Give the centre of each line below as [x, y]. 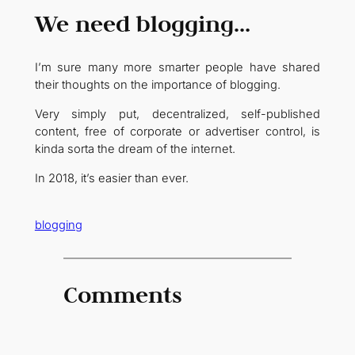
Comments [122, 294]
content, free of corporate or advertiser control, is [177, 132]
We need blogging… [142, 24]
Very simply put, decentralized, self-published [177, 115]
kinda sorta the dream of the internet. [135, 149]
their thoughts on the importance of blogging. [157, 85]
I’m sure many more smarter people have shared [177, 68]
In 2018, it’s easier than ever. [111, 178]
